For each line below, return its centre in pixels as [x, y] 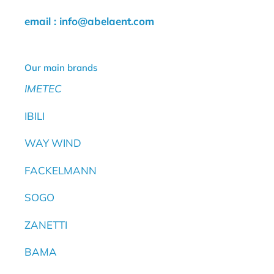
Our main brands [61, 67]
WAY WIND [53, 143]
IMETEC [43, 89]
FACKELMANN [61, 170]
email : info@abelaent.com [89, 21]
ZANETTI [46, 224]
